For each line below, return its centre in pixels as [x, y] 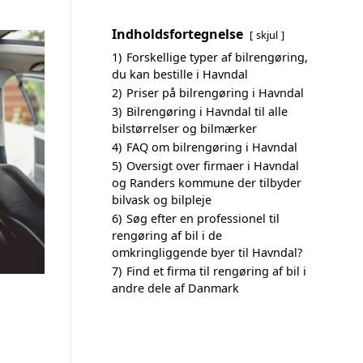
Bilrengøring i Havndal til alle [207, 111]
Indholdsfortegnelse [177, 34]
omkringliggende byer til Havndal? [207, 252]
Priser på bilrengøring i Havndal [215, 93]
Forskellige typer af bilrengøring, [217, 57]
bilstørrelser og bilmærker [184, 128]
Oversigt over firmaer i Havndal [213, 166]
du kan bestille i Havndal [180, 74]
